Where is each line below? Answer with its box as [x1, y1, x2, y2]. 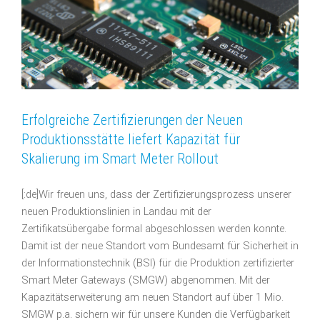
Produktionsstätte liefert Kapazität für [21, 131, 240, 149]
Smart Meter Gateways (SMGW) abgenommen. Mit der [21, 274, 270, 287]
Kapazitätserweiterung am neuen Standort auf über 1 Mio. [21, 291, 284, 304]
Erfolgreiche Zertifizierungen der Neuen [21, 111, 243, 129]
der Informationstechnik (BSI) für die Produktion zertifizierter [21, 257, 294, 270]
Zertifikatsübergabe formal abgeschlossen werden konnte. [21, 223, 286, 236]
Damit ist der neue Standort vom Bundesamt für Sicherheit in [21, 240, 299, 253]
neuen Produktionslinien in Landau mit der [21, 206, 211, 219]
